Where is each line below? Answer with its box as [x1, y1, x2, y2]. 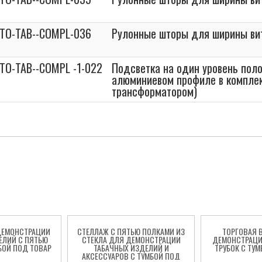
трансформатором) [112, 82, 197, 100]
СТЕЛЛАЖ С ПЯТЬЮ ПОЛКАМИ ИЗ [77, 225, 185, 237]
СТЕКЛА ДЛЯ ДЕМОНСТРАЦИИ [81, 233, 181, 246]
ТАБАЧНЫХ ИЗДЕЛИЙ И [93, 242, 169, 254]
